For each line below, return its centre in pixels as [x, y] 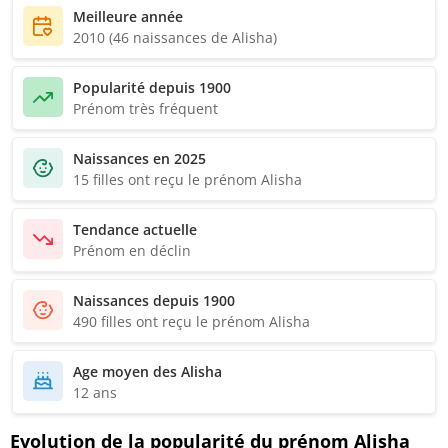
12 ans [95, 393]
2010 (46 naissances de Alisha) [175, 38]
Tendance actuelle [135, 230]
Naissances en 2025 [139, 159]
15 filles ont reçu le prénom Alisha [187, 180]
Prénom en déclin [132, 251]
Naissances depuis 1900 [154, 301]
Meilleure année [128, 17]
